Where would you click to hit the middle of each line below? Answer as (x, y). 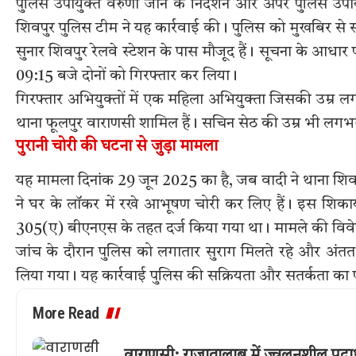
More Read (66, 313)
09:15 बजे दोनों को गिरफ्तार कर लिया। (127, 76)
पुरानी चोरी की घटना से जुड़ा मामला (117, 147)
